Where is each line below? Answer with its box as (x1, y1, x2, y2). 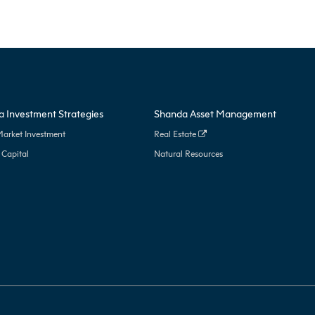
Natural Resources (153, 148, 223, 159)
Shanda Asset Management (153, 107, 276, 120)
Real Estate (153, 128, 198, 139)
